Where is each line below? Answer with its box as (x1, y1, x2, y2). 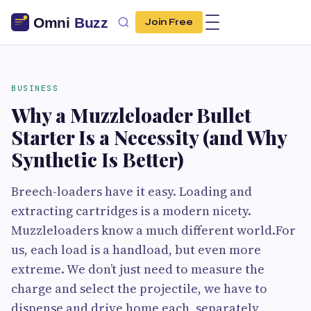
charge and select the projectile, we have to (11, 280, 267, 297)
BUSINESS (11, 83, 58, 93)
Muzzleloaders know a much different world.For (11, 221, 296, 239)
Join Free (145, 17, 193, 28)
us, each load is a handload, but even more (11, 241, 261, 258)
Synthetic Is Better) (11, 146, 184, 172)
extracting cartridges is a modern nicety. (11, 202, 251, 219)
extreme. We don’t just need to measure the (11, 260, 264, 278)
